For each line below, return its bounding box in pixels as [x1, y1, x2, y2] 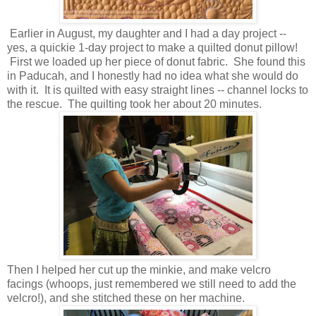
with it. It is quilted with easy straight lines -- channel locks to [7, 83, 308, 96]
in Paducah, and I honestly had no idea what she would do [7, 69, 298, 82]
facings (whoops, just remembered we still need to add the [7, 277, 296, 290]
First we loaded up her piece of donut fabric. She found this [7, 55, 305, 68]
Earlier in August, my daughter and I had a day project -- [7, 27, 286, 39]
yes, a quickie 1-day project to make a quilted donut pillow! [7, 41, 298, 54]
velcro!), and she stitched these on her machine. [7, 291, 245, 304]
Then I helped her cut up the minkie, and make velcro [7, 263, 271, 276]
